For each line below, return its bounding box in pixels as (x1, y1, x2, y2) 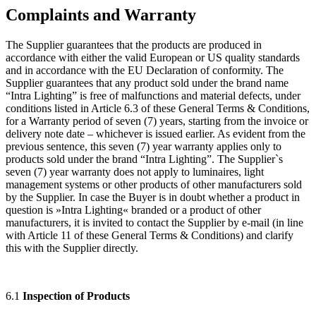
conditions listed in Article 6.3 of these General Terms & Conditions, (6, 102, 310, 114)
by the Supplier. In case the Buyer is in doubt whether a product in (6, 190, 300, 203)
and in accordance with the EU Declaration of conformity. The (6, 63, 284, 76)
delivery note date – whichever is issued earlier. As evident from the (6, 127, 305, 140)
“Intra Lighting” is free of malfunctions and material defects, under (6, 89, 300, 102)
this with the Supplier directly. (6, 241, 138, 254)
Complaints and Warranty (6, 5, 196, 24)
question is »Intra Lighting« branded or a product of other (6, 203, 261, 216)
